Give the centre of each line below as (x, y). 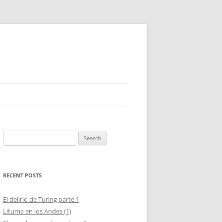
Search (12, 135)
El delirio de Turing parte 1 (41, 199)
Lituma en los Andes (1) (37, 211)
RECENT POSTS (22, 175)
